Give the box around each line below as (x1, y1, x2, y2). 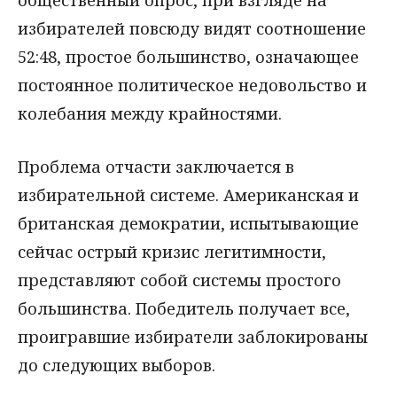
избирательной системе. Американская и (18, 184, 359, 206)
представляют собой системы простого (18, 269, 341, 292)
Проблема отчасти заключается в (18, 156, 294, 178)
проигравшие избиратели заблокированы (18, 326, 368, 348)
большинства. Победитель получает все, (18, 298, 350, 320)
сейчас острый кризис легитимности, (18, 241, 326, 263)
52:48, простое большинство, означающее (18, 45, 359, 67)
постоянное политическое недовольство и (18, 74, 367, 96)
